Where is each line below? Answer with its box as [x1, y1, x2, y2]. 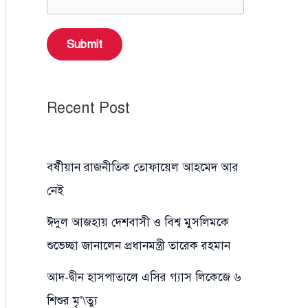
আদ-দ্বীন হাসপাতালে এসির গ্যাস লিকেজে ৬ [47, 269, 241, 285]
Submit [67, 36, 102, 52]
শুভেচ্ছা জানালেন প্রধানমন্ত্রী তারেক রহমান [47, 238, 230, 253]
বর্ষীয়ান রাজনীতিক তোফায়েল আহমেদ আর [47, 159, 239, 175]
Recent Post [47, 98, 130, 118]
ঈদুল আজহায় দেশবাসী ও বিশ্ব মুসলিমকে [47, 214, 229, 230]
